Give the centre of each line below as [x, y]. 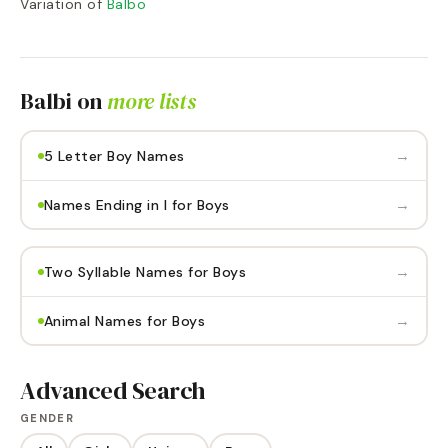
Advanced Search [113, 390]
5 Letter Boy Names [114, 155]
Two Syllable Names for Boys [144, 271]
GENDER [47, 418]
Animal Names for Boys [124, 320]
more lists [151, 101]
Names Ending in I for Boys [136, 204]
